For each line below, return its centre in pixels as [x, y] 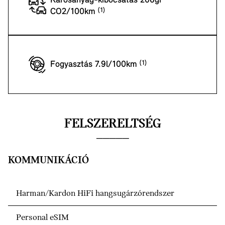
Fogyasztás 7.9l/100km [95, 65]
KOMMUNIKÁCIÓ [48, 161]
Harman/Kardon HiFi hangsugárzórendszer [95, 194]
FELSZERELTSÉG [113, 125]
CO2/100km [74, 12]
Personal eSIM [42, 218]
